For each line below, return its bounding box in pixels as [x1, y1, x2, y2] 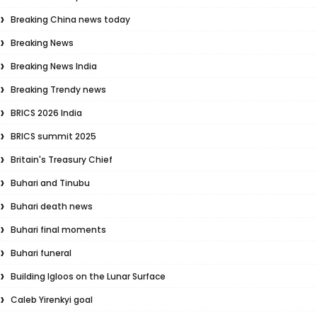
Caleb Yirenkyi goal [11, 294, 93, 306]
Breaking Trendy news [11, 83, 106, 96]
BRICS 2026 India [11, 107, 82, 119]
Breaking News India [11, 60, 97, 72]
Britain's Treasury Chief [11, 154, 113, 166]
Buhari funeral [11, 247, 71, 259]
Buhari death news [11, 200, 93, 212]
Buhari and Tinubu [11, 177, 90, 189]
